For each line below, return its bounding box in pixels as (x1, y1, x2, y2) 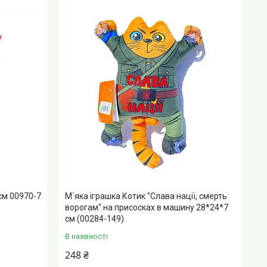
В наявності (65, 231, 108, 241)
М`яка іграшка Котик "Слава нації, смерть (65, 191, 228, 201)
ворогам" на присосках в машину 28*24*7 (65, 202, 229, 212)
